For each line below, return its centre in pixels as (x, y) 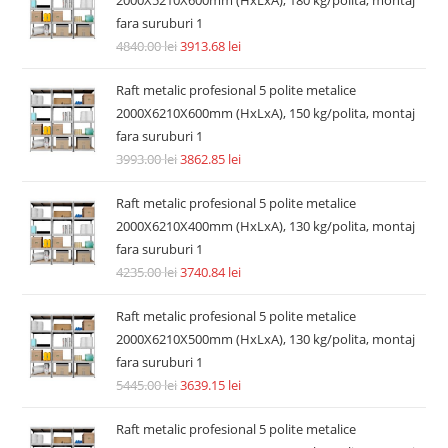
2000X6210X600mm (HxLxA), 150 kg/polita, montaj (266, 112)
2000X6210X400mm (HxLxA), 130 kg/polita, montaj (266, 225)
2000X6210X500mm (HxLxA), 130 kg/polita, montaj (266, 338)
